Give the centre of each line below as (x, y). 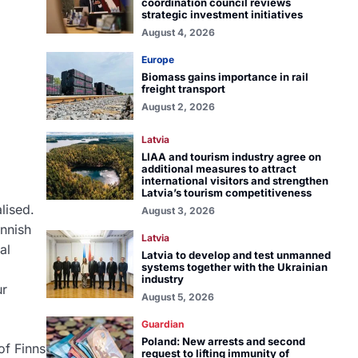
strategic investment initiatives (222, 14)
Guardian (162, 324)
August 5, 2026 (177, 297)
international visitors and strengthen (235, 181)
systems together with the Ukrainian (234, 267)
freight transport (183, 89)
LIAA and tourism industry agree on (231, 157)
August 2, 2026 (178, 107)
